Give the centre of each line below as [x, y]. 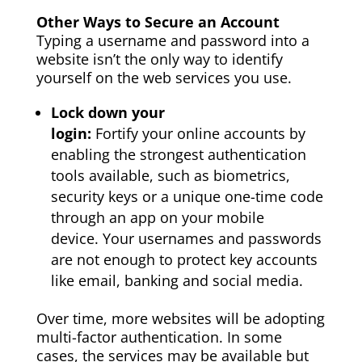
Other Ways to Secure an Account [158, 22]
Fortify [118, 134]
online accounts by [239, 134]
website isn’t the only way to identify [159, 59]
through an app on [116, 218]
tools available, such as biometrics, [170, 176]
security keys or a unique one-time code [187, 197]
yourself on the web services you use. [164, 78]
